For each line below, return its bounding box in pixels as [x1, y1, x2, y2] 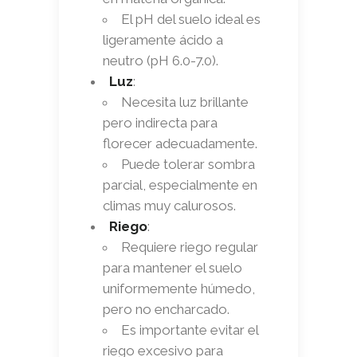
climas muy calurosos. [103, 197, 236, 214]
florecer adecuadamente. [103, 135, 257, 151]
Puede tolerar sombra [121, 155, 255, 172]
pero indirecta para [103, 114, 218, 131]
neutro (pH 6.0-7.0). [103, 52, 218, 69]
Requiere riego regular [121, 238, 258, 255]
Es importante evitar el [121, 321, 258, 338]
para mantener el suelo [103, 259, 242, 276]
